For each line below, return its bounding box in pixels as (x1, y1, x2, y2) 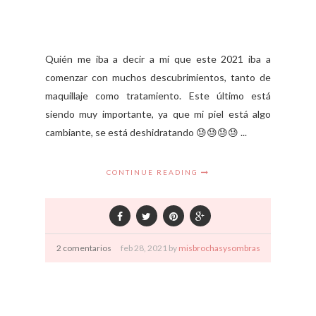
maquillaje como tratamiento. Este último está (45, 89, 271, 102)
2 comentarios (56, 242, 111, 253)
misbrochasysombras (178, 242, 260, 253)
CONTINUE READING (107, 167, 201, 176)
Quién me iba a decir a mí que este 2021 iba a (45, 52, 271, 65)
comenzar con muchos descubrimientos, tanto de (45, 71, 271, 83)
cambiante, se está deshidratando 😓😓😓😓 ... (45, 126, 247, 138)
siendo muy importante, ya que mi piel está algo (45, 107, 271, 120)
